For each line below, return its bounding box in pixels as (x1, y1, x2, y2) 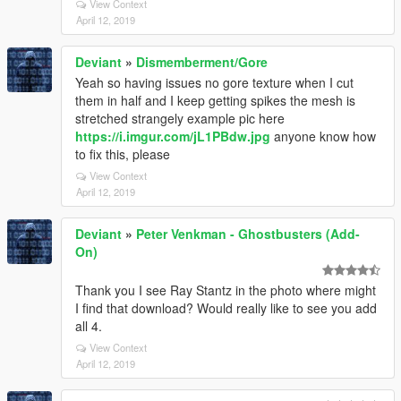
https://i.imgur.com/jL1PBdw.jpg (75, 127, 270, 145)
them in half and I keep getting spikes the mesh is (75, 91, 355, 109)
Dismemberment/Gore (136, 53, 268, 71)
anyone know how (270, 127, 376, 145)
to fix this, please (75, 145, 170, 163)
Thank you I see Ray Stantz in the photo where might (75, 281, 376, 299)
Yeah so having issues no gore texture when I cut (75, 73, 354, 91)
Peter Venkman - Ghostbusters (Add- (136, 225, 360, 243)
